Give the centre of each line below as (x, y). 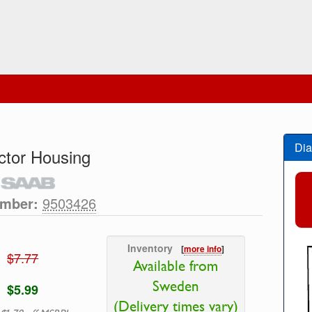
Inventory (154, 248)
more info (202, 249)
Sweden (175, 286)
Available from (176, 266)
